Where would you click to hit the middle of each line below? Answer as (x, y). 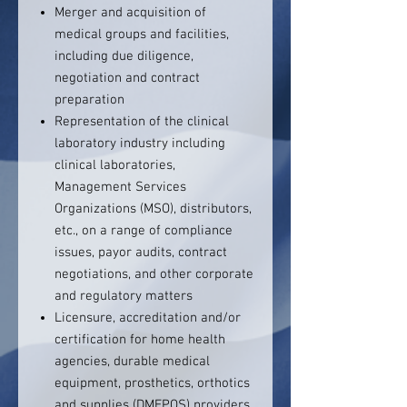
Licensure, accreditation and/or (148, 318)
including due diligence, (124, 56)
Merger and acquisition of (130, 13)
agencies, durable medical (132, 362)
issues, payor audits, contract (141, 253)
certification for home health (140, 340)
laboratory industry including (140, 144)
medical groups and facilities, (142, 35)
